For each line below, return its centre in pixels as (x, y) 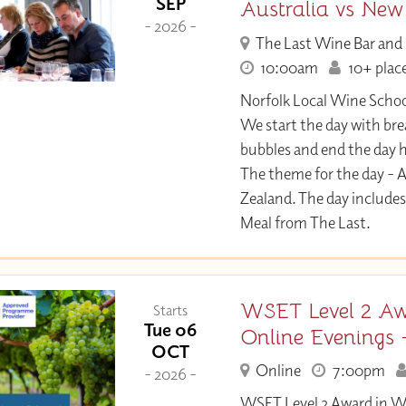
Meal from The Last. (305, 223)
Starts (171, 309)
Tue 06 (171, 329)
